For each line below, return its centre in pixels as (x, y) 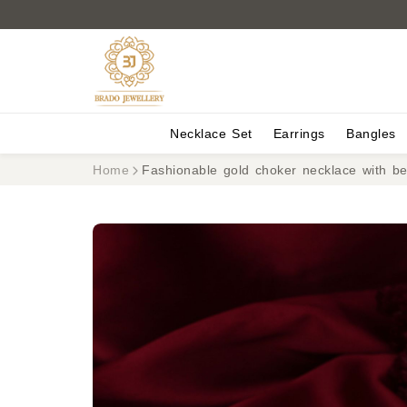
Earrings (299, 133)
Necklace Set (211, 133)
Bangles (371, 133)
